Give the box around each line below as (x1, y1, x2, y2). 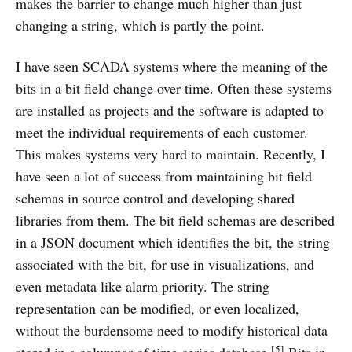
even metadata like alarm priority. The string (16, 277, 269, 296)
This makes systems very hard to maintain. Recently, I (16, 145, 325, 164)
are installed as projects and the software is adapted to (16, 101, 324, 120)
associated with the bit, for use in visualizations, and (16, 255, 314, 274)
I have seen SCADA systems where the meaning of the (16, 57, 328, 76)
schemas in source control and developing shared (16, 189, 295, 208)
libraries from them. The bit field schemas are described (16, 211, 335, 230)
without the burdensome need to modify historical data (16, 321, 328, 340)
